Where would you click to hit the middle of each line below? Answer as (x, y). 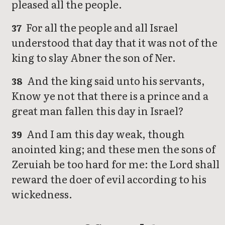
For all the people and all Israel (101, 27)
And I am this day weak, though (105, 134)
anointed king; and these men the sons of (114, 149)
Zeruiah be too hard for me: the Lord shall (116, 164)
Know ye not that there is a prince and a (110, 96)
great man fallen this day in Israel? (98, 111)
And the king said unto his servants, (115, 81)
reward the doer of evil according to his (109, 179)
